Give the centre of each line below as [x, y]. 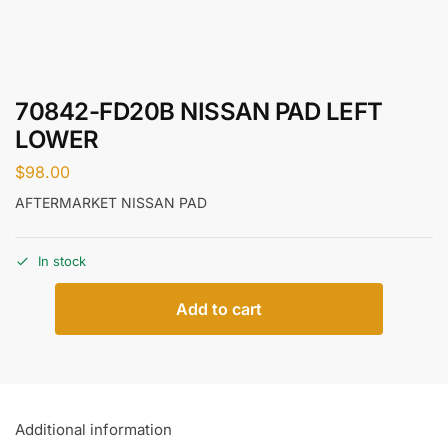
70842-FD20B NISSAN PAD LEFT [199, 111]
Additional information [93, 430]
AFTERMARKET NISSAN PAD [111, 202]
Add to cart [219, 309]
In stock [62, 261]
